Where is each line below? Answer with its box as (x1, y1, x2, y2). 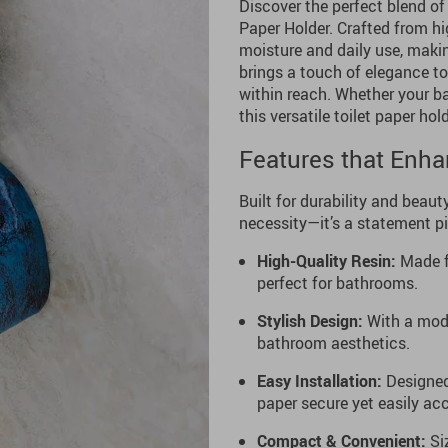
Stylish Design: (257, 310, 363, 332)
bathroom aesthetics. (257, 332, 410, 354)
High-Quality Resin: (257, 250, 396, 272)
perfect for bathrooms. (257, 272, 418, 294)
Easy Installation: (257, 370, 382, 392)
